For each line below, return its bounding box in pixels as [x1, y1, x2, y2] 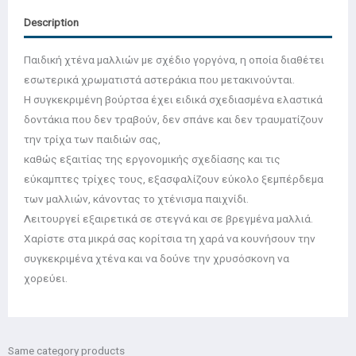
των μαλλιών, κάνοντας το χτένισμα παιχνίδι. [24, 192, 249, 205]
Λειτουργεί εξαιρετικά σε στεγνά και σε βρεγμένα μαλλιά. [24, 211, 313, 225]
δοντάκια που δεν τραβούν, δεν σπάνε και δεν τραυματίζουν [24, 112, 323, 126]
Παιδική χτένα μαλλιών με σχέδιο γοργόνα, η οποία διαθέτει [24, 52, 324, 66]
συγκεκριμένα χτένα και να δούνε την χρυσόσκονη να [24, 251, 289, 265]
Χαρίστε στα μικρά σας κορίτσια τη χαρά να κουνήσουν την [24, 231, 315, 245]
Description [24, 16, 79, 29]
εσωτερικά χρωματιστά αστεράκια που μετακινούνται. [24, 72, 295, 86]
